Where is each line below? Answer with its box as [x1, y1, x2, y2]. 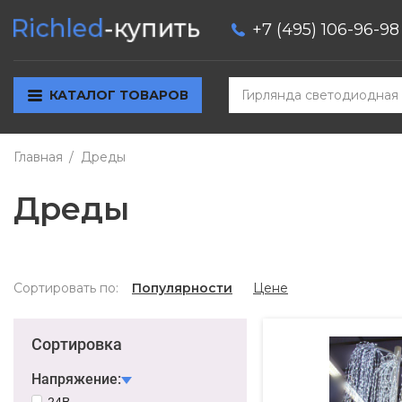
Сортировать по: [13, 279, 118, 296]
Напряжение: [31, 370, 121, 388]
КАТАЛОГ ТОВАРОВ [48, 87, 188, 104]
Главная [13, 148, 63, 165]
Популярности [132, 279, 232, 296]
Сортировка [31, 334, 122, 354]
